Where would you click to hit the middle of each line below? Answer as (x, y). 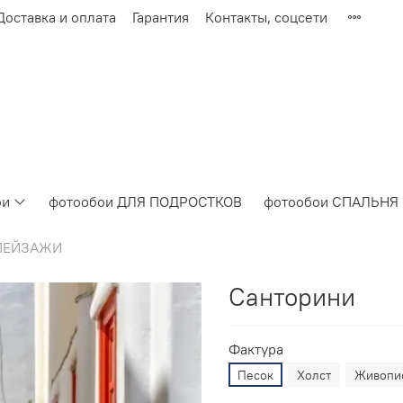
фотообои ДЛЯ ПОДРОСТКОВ (146, 201)
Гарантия (161, 17)
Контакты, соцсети (266, 17)
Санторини (292, 296)
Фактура (256, 349)
